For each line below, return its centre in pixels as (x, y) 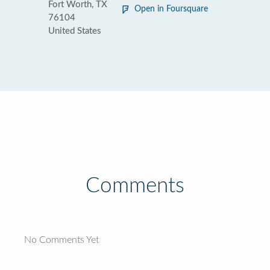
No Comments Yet (61, 240)
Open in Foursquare (171, 9)
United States (75, 31)
